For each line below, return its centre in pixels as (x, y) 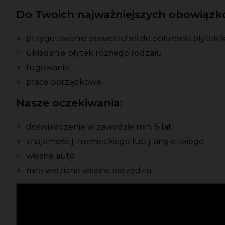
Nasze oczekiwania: (69, 103)
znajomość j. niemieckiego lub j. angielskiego (115, 142)
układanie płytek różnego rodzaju (94, 53)
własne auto (50, 156)
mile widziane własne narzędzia (89, 171)
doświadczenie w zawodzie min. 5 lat (99, 127)
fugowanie (48, 68)
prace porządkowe (64, 82)
